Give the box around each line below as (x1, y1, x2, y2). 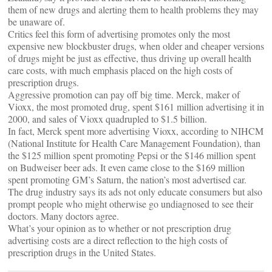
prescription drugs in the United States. (8, 246, 156, 259)
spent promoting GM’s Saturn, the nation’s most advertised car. (8, 173, 246, 186)
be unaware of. (8, 15, 65, 28)
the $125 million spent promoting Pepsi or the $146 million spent (8, 149, 256, 161)
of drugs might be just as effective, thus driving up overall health (8, 52, 251, 64)
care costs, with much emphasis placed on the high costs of (8, 64, 233, 76)
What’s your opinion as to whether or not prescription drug (8, 222, 231, 234)
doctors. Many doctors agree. (8, 209, 119, 222)
